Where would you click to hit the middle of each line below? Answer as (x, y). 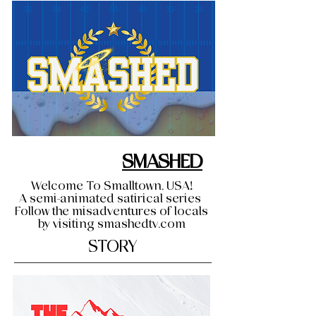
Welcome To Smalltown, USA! (111, 186)
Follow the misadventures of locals (111, 211)
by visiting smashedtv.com (111, 224)
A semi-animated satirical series (111, 198)
